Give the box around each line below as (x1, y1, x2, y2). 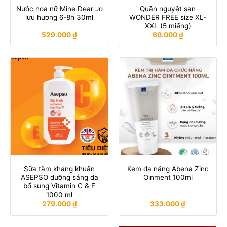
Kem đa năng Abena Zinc (127, 165, 209, 173)
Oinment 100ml (143, 173, 193, 182)
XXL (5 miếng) (144, 22, 191, 30)
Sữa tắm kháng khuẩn (24, 165, 95, 173)
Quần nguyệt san (140, 5, 196, 13)
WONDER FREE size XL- (129, 13, 206, 22)
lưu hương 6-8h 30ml (25, 13, 93, 22)
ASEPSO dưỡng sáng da (20, 173, 98, 182)
